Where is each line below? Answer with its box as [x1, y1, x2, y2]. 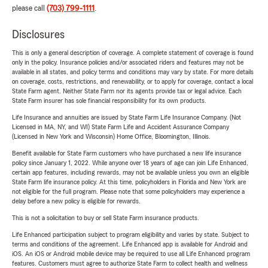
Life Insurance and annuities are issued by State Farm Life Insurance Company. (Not [12, 114, 241, 121]
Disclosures [12, 29, 65, 41]
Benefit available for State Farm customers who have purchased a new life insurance [12, 150, 241, 157]
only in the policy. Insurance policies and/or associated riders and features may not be [12, 59, 243, 66]
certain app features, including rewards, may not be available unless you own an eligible [12, 169, 249, 176]
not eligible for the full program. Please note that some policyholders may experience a [12, 188, 245, 196]
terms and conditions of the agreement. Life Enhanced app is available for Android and [12, 240, 248, 248]
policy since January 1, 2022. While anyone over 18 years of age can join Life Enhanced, [12, 159, 248, 167]
